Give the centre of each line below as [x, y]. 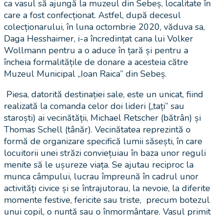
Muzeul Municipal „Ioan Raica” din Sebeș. [85, 74]
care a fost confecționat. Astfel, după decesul [92, 15]
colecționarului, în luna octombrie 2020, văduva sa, [104, 27]
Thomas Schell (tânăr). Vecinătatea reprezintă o [97, 130]
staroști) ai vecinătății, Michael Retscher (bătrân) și [102, 118]
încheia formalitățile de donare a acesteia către [96, 62]
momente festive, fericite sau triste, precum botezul [107, 200]
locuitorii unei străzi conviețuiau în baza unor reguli [105, 153]
